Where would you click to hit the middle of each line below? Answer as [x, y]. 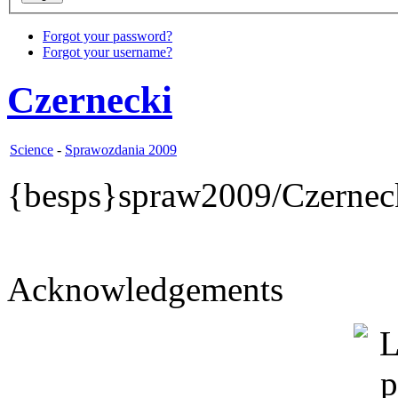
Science [32, 150]
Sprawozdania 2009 [121, 150]
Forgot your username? [107, 52]
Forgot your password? [107, 36]
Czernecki [90, 100]
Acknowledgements [145, 290]
